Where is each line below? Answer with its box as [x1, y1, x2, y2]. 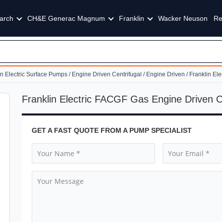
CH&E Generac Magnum [27, 14, 105, 22]
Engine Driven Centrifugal [72, 71, 142, 78]
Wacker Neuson [158, 14, 208, 22]
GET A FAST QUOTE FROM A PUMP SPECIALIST [32, 126, 192, 134]
